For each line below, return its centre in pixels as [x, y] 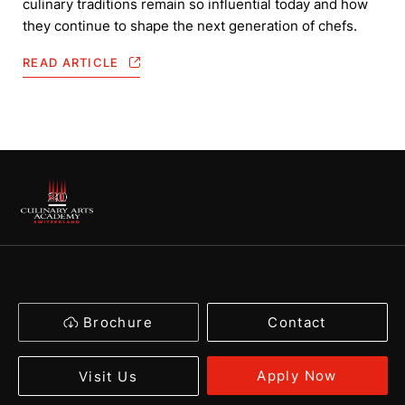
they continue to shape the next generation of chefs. [190, 26]
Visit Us [108, 376]
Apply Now [297, 376]
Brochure [118, 323]
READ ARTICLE [71, 63]
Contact [297, 323]
